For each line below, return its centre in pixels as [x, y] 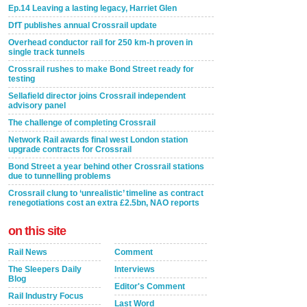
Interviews [135, 269]
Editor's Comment [150, 286]
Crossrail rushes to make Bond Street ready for [101, 69]
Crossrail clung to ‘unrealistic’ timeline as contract [106, 193]
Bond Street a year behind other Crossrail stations [106, 166]
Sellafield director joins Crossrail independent [97, 96]
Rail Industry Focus [46, 296]
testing [22, 78]
